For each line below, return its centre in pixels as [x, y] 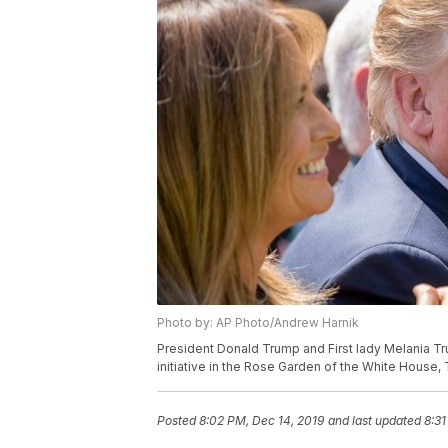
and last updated [374, 421]
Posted [178, 421]
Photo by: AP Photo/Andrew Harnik [258, 323]
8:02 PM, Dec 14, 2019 [261, 421]
